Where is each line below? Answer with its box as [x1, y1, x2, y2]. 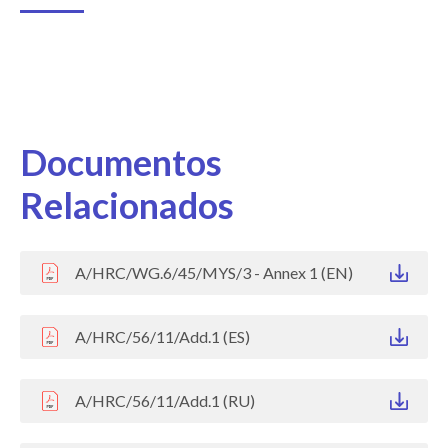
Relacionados [20, 182, 234, 227]
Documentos [20, 139, 222, 184]
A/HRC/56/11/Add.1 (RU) [75, 390, 255, 410]
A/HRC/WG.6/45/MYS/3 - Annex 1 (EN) [75, 262, 353, 282]
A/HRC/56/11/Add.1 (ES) [75, 326, 250, 346]
